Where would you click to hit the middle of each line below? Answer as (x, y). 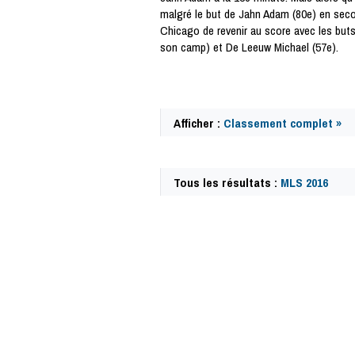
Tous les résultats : (227, 182)
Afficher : (198, 123)
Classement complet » (282, 123)
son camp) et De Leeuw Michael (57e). (249, 48)
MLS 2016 (304, 182)
